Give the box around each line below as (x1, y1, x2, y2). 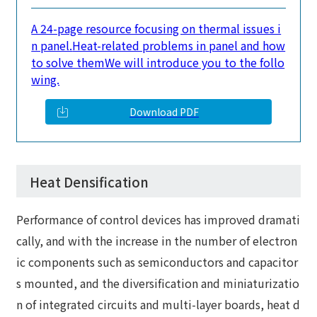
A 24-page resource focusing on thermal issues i (31, 20, 282, 38)
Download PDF (129, 105, 199, 120)
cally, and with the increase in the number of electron (16, 232, 298, 250)
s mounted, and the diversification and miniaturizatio (16, 275, 300, 292)
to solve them (31, 54, 105, 71)
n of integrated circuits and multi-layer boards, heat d (16, 296, 301, 313)
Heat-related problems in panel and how (72, 37, 286, 54)
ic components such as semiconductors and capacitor (16, 253, 299, 271)
